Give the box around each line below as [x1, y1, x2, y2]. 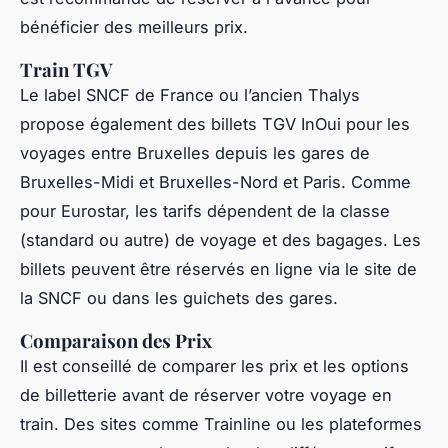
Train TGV [20, 57, 113, 83]
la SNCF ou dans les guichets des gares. [20, 288, 338, 309]
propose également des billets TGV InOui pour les [20, 114, 410, 135]
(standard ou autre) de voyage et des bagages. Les [20, 230, 421, 251]
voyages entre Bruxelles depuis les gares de [20, 143, 370, 164]
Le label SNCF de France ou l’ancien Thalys [20, 85, 360, 106]
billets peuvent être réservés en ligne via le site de [20, 259, 417, 280]
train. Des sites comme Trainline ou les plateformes [20, 414, 422, 435]
